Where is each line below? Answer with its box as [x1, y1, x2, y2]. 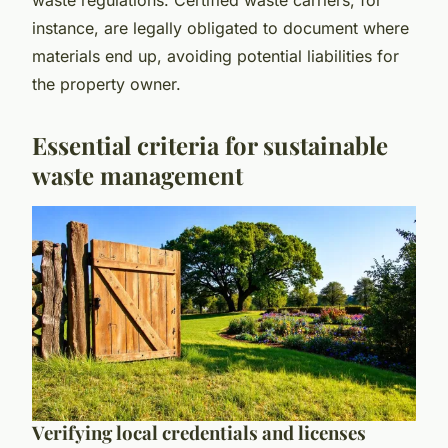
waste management [32, 158, 243, 191]
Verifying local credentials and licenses [32, 420, 366, 446]
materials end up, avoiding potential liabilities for [32, 45, 399, 66]
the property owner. [32, 73, 181, 94]
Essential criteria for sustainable [32, 128, 388, 161]
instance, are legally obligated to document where [32, 17, 409, 38]
